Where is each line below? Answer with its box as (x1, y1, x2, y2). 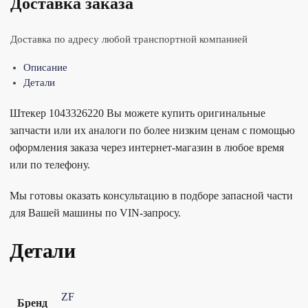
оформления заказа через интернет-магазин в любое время (10, 142, 284, 154)
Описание (23, 61, 67, 73)
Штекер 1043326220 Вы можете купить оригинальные (10, 107, 265, 120)
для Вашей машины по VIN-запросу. (10, 206, 181, 219)
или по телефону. (10, 159, 90, 171)
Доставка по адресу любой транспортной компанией (10, 34, 247, 45)
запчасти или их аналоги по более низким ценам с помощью (10, 124, 295, 137)
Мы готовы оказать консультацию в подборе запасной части (10, 189, 293, 201)
